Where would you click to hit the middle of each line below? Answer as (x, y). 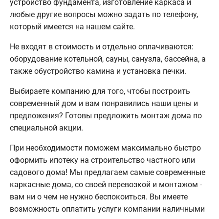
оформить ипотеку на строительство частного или (102, 160)
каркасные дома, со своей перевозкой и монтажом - (106, 185)
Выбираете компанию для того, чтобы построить (100, 91)
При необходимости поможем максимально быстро (105, 148)
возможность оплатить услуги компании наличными (107, 209)
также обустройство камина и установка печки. (98, 71)
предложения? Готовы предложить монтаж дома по (106, 116)
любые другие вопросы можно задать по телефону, (104, 15)
